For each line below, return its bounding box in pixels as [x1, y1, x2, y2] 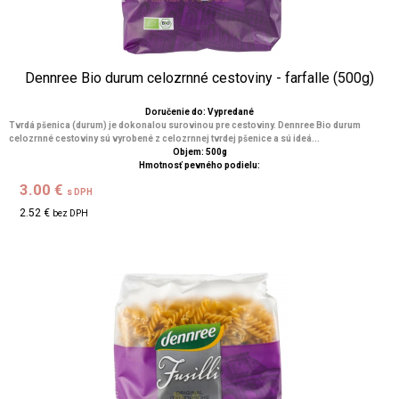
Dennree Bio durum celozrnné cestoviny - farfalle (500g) [25, 69, 374, 86]
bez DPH [53, 208, 89, 218]
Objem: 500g [172, 147, 227, 157]
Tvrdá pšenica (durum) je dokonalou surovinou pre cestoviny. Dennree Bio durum [9, 120, 361, 130]
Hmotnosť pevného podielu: [139, 160, 260, 170]
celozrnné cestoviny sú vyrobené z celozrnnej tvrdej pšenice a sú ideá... [9, 134, 320, 143]
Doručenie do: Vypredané [145, 107, 254, 117]
